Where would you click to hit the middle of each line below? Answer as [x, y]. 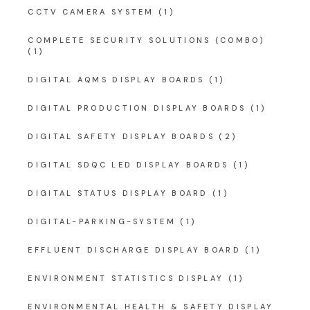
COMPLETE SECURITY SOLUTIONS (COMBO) [146, 40]
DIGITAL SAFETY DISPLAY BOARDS [121, 137]
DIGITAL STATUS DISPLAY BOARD [118, 193]
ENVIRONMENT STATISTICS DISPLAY [126, 279]
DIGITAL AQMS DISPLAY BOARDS [116, 80]
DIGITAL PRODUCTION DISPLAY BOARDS [137, 108]
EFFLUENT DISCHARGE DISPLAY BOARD [134, 250]
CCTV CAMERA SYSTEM [91, 12]
